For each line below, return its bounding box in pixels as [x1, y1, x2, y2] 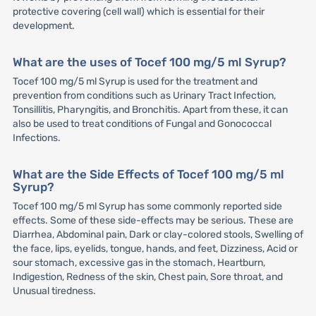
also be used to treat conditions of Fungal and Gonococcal [12, 118, 272, 130]
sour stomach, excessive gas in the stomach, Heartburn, [12, 257, 265, 269]
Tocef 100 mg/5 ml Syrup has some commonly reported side [12, 200, 282, 213]
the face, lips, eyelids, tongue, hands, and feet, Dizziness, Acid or [12, 243, 298, 255]
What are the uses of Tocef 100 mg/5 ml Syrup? [12, 55, 286, 70]
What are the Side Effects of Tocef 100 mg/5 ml [12, 167, 284, 182]
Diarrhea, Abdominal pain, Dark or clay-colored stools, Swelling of [12, 229, 303, 241]
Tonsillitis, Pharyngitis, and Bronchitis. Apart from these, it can [12, 104, 288, 116]
